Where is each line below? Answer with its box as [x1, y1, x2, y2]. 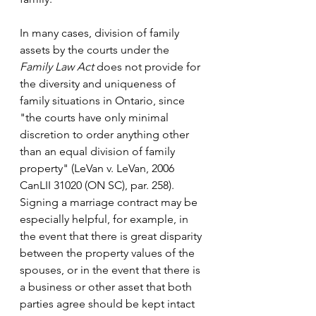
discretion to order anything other [20, 128, 192, 141]
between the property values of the [20, 246, 197, 260]
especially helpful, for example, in [20, 212, 191, 226]
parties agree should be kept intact [20, 297, 197, 310]
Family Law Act [20, 60, 94, 73]
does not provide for [94, 60, 203, 73]
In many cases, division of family [20, 26, 182, 39]
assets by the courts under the [20, 43, 172, 56]
